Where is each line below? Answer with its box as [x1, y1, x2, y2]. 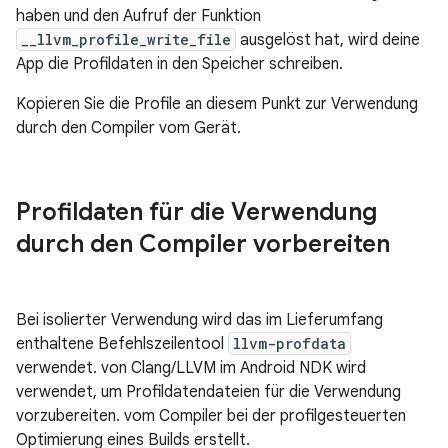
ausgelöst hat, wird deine [236, 30, 420, 51]
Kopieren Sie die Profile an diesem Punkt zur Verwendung [16, 94, 418, 115]
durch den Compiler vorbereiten [16, 229, 390, 260]
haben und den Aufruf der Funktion [16, 6, 261, 27]
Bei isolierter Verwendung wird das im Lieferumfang [16, 310, 383, 331]
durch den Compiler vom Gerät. [16, 118, 241, 139]
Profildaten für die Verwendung [16, 197, 377, 228]
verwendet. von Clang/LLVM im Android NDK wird [16, 358, 366, 379]
